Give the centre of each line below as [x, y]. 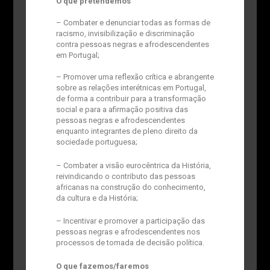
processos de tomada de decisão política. [130, 243]
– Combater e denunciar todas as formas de [133, 22]
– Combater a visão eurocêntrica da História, [133, 165]
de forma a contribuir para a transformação [131, 98]
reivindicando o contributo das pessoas [125, 176]
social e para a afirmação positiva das [122, 109]
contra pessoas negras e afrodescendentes [132, 44]
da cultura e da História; [97, 198]
